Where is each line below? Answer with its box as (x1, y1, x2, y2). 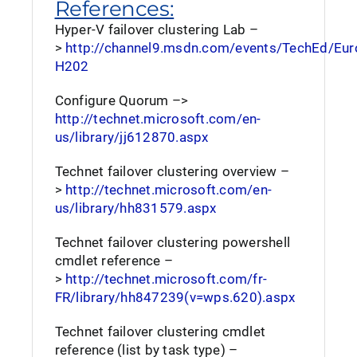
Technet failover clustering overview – (54, 163, 290, 179)
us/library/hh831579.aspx (54, 199, 217, 216)
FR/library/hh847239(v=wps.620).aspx (54, 288, 296, 305)
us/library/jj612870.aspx (54, 128, 209, 145)
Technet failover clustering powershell (54, 233, 291, 250)
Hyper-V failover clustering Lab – (54, 21, 258, 37)
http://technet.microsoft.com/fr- (65, 270, 268, 287)
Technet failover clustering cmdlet (54, 323, 266, 339)
